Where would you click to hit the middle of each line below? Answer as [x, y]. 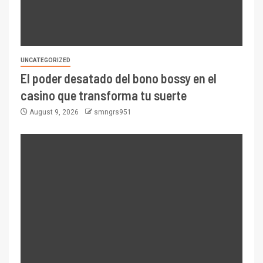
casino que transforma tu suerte [104, 95]
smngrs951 [113, 112]
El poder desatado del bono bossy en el [119, 78]
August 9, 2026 [54, 112]
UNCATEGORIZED [45, 60]
